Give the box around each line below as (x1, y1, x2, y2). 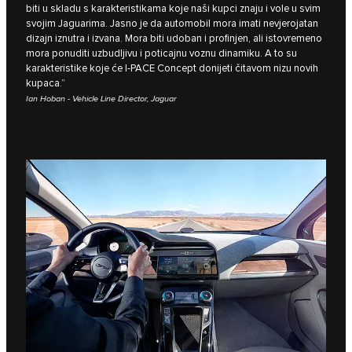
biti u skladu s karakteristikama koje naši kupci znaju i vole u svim (26, 2, 321, 16)
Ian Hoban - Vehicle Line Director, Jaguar (26, 93, 177, 104)
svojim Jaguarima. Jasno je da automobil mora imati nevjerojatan (26, 17, 318, 31)
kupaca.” (26, 77, 65, 90)
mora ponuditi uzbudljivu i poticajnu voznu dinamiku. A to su (26, 47, 297, 60)
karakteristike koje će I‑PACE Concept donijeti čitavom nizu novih (26, 62, 318, 75)
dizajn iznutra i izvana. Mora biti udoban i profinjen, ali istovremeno (26, 32, 322, 46)
